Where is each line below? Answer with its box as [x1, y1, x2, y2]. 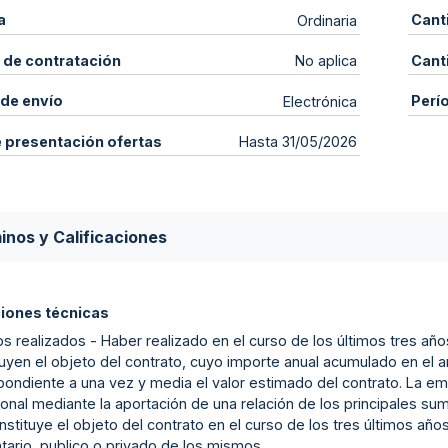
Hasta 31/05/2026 [239, 133, 358, 151]
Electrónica [283, 92, 358, 110]
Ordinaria [297, 11, 358, 29]
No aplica [295, 52, 358, 70]
